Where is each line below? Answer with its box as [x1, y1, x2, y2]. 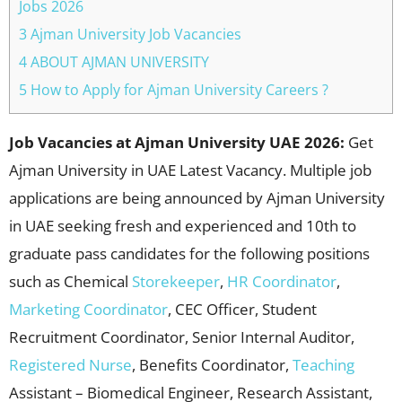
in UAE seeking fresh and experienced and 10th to [9, 215, 356, 237]
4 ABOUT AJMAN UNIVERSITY [19, 52, 209, 73]
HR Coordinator [227, 271, 336, 293]
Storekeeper [132, 271, 220, 293]
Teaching [293, 354, 354, 376]
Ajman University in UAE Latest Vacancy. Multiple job [9, 160, 371, 181]
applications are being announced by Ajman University [9, 188, 385, 209]
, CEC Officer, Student [168, 299, 317, 320]
